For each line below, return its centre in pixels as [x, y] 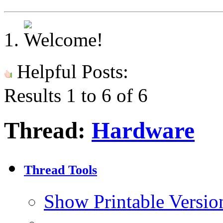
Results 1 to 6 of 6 [76, 95]
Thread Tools [60, 170]
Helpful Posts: [70, 71]
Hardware [143, 131]
